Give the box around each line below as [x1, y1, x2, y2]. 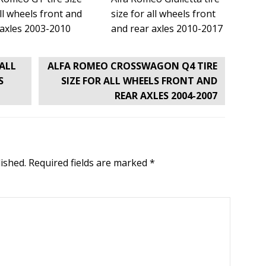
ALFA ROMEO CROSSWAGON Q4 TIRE [47, 59, 218, 72]
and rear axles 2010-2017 [111, 22, 223, 35]
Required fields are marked [26, 156, 150, 169]
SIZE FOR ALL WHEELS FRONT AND [61, 74, 218, 87]
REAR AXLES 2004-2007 [115, 89, 218, 102]
